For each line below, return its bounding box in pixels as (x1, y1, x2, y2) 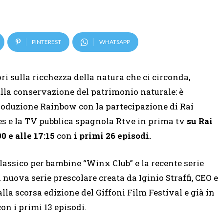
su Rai (187, 115, 213, 127)
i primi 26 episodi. (74, 130, 151, 142)
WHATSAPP (99, 38, 130, 46)
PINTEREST (32, 38, 61, 46)
